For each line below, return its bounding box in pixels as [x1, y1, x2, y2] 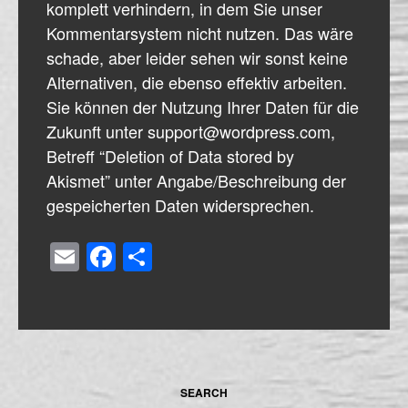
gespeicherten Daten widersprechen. [46, 192, 314, 217]
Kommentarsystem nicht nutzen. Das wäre [46, 20, 353, 45]
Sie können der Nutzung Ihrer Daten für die [46, 94, 359, 118]
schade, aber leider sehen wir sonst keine [46, 45, 348, 69]
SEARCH [180, 383, 228, 401]
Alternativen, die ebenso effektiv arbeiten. [46, 69, 347, 94]
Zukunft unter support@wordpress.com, [46, 118, 335, 143]
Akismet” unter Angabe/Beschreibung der [46, 168, 346, 192]
